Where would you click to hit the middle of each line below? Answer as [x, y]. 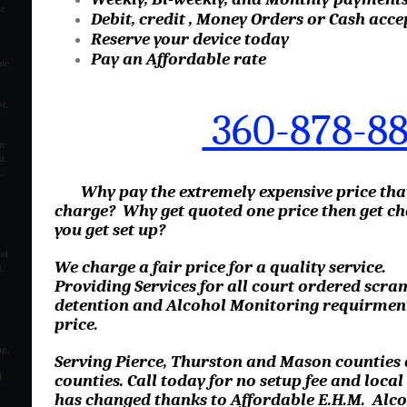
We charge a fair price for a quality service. [220, 268]
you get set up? [109, 230]
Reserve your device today [189, 39]
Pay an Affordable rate [178, 59]
